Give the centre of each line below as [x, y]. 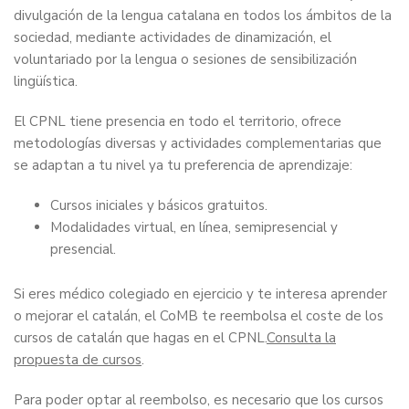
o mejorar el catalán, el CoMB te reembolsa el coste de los [199, 316]
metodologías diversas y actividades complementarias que [198, 144]
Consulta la [301, 338]
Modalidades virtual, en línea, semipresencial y [194, 228]
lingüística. [46, 82]
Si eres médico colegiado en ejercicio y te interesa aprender [200, 294]
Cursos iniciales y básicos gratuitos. [159, 206]
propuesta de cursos [78, 360]
